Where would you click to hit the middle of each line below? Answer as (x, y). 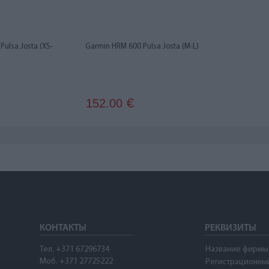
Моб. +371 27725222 (76, 261)
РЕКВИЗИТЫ (231, 228)
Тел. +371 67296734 (74, 249)
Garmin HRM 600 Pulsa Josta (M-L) (142, 47)
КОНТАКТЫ (63, 228)
